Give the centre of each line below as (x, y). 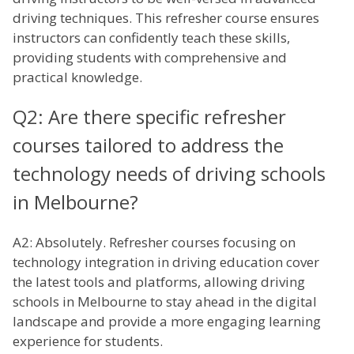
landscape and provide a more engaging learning (167, 322)
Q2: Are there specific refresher (149, 117)
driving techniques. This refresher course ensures (166, 18)
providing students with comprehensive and (150, 58)
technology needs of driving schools (169, 174)
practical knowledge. (77, 77)
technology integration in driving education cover (166, 262)
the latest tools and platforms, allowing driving (159, 282)
